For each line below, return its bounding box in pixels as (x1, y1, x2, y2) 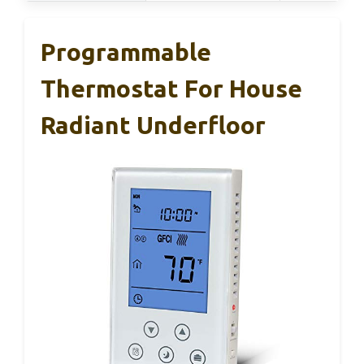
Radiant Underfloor (41, 111, 266, 139)
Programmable (41, 38, 211, 66)
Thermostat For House (41, 75, 302, 102)
